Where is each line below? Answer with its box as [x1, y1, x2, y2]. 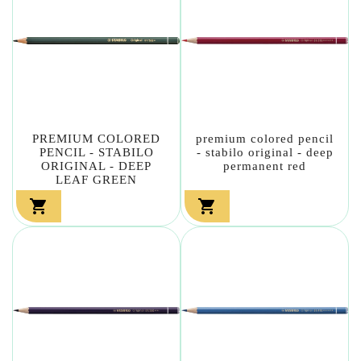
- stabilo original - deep [196, 145, 334, 159]
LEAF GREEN [56, 172, 137, 186]
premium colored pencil [196, 131, 334, 145]
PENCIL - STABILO [39, 145, 154, 159]
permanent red [223, 159, 306, 172]
